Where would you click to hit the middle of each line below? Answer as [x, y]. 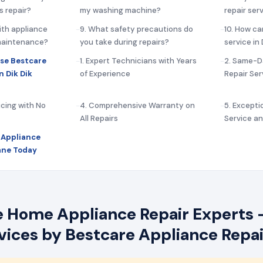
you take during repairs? [124, 42]
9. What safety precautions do [136, 29]
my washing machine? [120, 10]
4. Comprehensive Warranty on [137, 105]
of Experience [105, 73]
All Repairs [99, 118]
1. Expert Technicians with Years [138, 60]
